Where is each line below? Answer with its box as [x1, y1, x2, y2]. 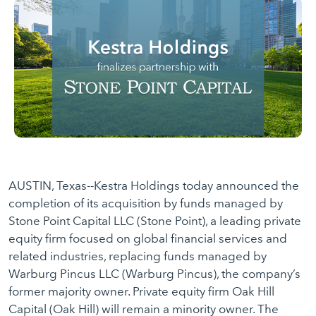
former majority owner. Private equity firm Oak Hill [8, 284, 274, 298]
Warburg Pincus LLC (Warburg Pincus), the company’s [8, 267, 300, 281]
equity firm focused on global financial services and [8, 231, 287, 245]
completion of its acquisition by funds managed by [8, 196, 283, 210]
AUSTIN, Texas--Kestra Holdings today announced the [8, 178, 299, 193]
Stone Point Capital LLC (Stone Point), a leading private [8, 214, 301, 228]
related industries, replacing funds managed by [8, 249, 267, 263]
